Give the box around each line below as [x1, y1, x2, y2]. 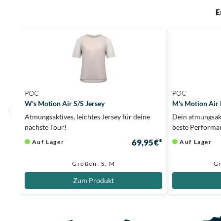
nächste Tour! [25, 122, 67, 131]
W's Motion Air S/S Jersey [25, 99, 105, 108]
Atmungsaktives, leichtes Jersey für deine [25, 112, 150, 121]
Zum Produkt [73, 176, 114, 184]
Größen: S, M [72, 159, 115, 167]
